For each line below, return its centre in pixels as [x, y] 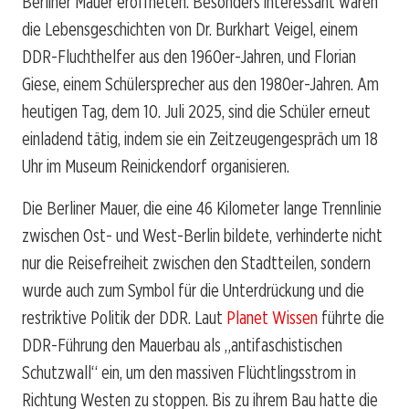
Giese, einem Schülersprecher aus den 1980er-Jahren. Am [200, 84]
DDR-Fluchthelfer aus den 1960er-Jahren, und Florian [189, 56]
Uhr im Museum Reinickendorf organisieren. [156, 166]
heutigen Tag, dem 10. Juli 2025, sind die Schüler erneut [196, 111]
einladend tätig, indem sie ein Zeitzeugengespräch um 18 [200, 138]
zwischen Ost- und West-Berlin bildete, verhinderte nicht [202, 235]
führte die [351, 317]
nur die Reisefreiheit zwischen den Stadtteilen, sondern [196, 262]
